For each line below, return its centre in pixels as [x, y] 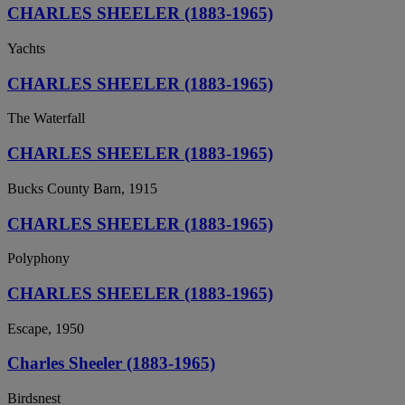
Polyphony [38, 259]
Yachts [26, 48]
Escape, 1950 [46, 328]
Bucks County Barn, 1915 [82, 188]
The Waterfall [46, 118]
